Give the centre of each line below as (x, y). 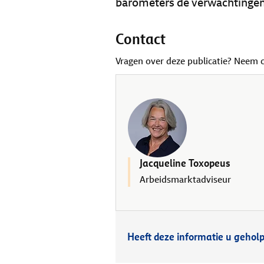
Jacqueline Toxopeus (185, 163)
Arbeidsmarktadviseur (185, 179)
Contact (141, 39)
